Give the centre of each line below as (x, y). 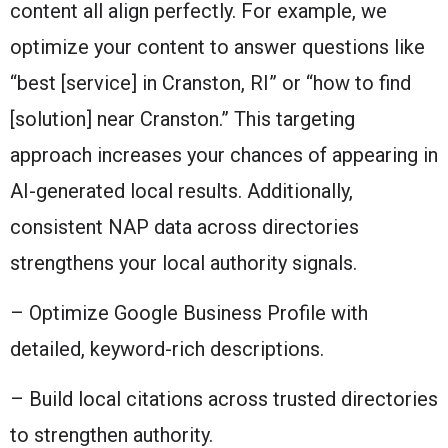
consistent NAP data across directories (184, 226)
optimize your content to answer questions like (217, 46)
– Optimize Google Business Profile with (189, 312)
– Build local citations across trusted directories (224, 398)
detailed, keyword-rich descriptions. (167, 348)
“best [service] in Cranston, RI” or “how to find (210, 82)
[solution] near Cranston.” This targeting (182, 118)
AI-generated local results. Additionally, (181, 190)
